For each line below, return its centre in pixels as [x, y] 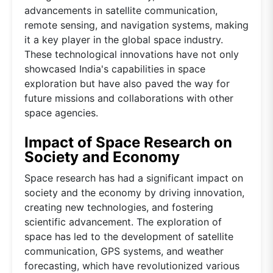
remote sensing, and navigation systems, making [136, 25]
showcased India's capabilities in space [115, 69]
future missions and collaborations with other [129, 98]
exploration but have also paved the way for [127, 83]
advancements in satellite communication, [121, 10]
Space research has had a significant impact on [134, 178]
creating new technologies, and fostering [119, 207]
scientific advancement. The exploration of [123, 222]
